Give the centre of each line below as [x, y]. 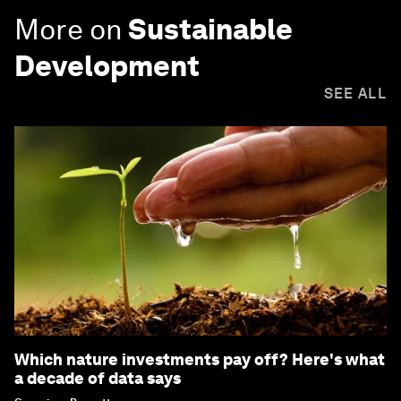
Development [107, 66]
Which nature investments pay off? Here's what [200, 359]
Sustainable [210, 29]
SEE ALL [355, 94]
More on [68, 29]
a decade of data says [98, 378]
